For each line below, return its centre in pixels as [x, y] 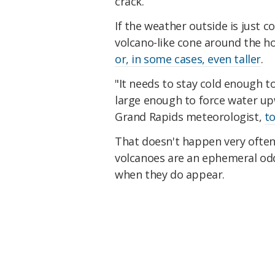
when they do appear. [170, 174]
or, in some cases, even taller [188, 59]
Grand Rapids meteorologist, [190, 116]
